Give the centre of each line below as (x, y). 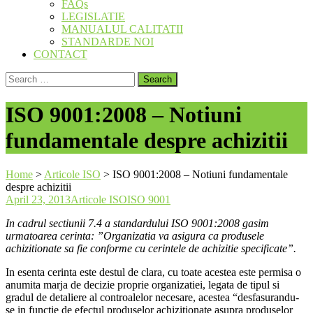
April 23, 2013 (38, 200)
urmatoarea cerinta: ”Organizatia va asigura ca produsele (135, 236)
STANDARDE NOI (108, 42)
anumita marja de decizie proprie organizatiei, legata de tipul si (143, 285)
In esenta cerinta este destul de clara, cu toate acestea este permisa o (153, 272)
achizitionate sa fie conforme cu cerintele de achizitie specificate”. (151, 249)
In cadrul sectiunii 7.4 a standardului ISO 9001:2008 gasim (137, 224)
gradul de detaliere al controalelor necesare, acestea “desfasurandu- (152, 298)
